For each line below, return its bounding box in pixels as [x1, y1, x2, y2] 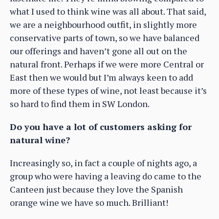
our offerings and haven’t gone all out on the [10, 45, 187, 57]
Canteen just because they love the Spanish [10, 183, 183, 196]
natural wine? [10, 134, 70, 146]
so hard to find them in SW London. [10, 98, 150, 110]
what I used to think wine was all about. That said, [10, 5, 206, 18]
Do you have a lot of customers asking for [10, 121, 192, 133]
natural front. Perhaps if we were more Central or [10, 58, 204, 70]
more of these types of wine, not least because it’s [10, 85, 207, 97]
